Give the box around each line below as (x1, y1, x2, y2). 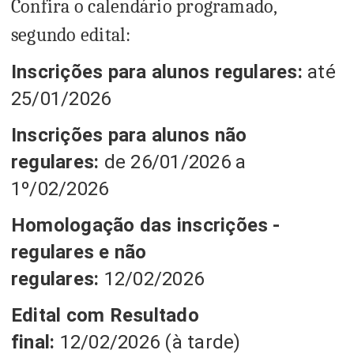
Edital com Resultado (11, 303, 199, 326)
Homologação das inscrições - (11, 213, 281, 236)
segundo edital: (11, 23, 131, 46)
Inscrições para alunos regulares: (11, 60, 303, 83)
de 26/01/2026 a (99, 150, 247, 173)
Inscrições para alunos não (11, 123, 247, 146)
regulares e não (11, 240, 147, 263)
